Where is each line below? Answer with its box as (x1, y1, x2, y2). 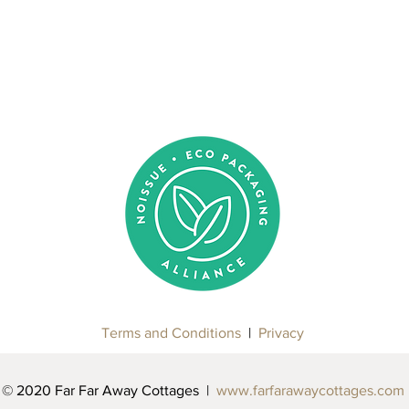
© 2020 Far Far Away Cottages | (2, 383, 216, 398)
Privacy (258, 325, 304, 341)
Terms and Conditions (101, 325, 241, 341)
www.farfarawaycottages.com (216, 383, 404, 398)
